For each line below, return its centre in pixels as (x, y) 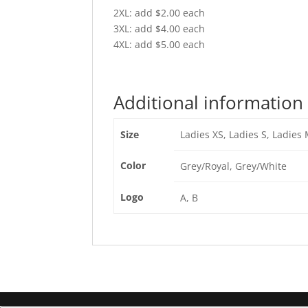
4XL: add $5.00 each (159, 44)
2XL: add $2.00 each (159, 13)
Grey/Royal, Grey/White (233, 166)
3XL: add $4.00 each (159, 29)
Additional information (209, 102)
